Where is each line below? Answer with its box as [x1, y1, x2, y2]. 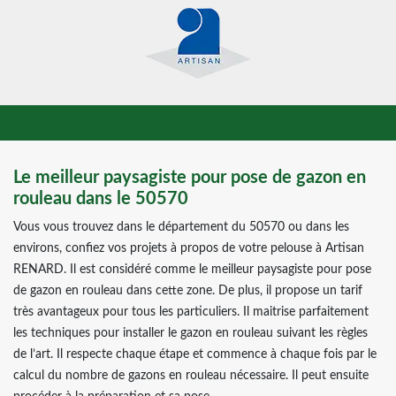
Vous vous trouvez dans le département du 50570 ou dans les [13, 221, 349, 233]
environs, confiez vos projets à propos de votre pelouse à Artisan [13, 242, 364, 255]
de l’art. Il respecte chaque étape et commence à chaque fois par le [13, 348, 377, 361]
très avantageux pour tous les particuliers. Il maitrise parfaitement [13, 306, 369, 318]
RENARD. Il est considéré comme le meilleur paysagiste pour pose [13, 263, 371, 276]
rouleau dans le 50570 [13, 190, 188, 208]
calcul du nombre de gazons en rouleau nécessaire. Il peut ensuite [13, 369, 369, 382]
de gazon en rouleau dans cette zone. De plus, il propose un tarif [13, 285, 362, 297]
